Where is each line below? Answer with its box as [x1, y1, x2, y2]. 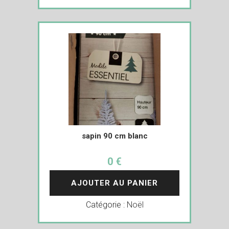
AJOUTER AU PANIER [71, 178, 158, 188]
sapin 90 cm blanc [81, 131, 148, 141]
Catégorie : [85, 199, 127, 210]
